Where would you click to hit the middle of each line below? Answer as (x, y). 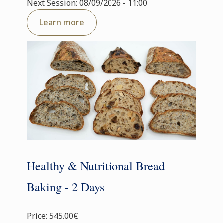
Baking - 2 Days (65, 187)
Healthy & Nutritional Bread (96, 166)
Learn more (62, 22)
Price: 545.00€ (53, 216)
